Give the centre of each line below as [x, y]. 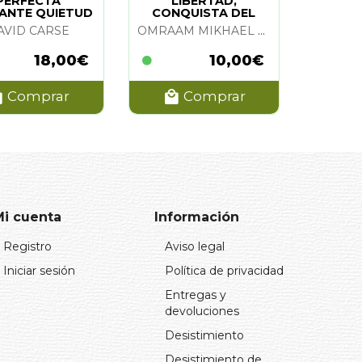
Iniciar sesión [39, 270]
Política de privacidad [224, 270]
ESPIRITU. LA [204, 25]
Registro [27, 246]
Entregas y [196, 295]
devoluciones [202, 311]
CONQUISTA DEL [204, 13]
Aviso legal [195, 246]
